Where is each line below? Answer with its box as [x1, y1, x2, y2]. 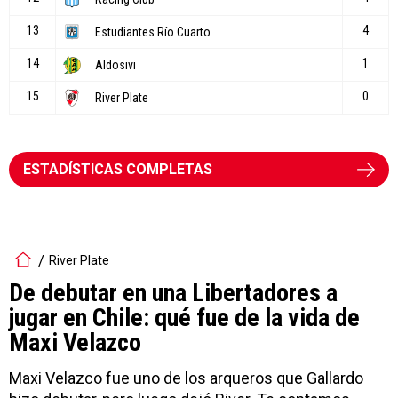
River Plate [49, 253, 109, 268]
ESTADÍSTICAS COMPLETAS [23, 160, 212, 178]
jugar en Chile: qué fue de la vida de [9, 302, 360, 332]
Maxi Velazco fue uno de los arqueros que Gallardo [9, 368, 363, 387]
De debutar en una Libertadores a [9, 277, 338, 307]
